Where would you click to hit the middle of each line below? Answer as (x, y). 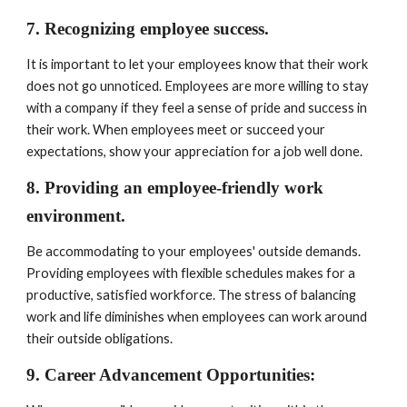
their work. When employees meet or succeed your (176, 129)
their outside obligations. (100, 338)
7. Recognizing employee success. (150, 29)
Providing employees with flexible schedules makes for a (191, 273)
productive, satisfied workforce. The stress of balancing (192, 295)
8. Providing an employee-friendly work (175, 188)
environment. (79, 216)
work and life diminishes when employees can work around (197, 317)
